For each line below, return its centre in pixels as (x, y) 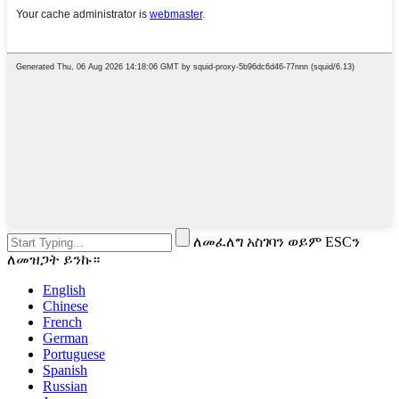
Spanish (65, 370)
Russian (65, 386)
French (62, 322)
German (65, 338)
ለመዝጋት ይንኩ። (53, 259)
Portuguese (74, 354)
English (64, 289)
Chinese (65, 305)
